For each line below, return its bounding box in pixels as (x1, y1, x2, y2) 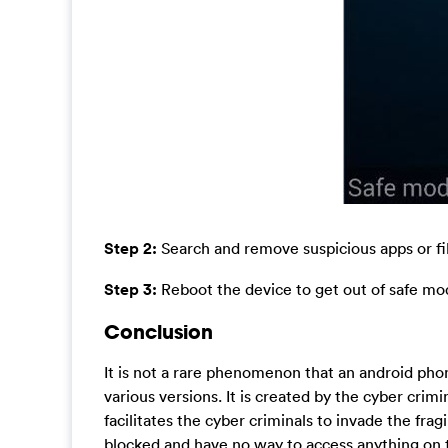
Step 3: (104, 278, 161, 300)
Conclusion (104, 318, 213, 344)
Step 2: (104, 237, 157, 259)
